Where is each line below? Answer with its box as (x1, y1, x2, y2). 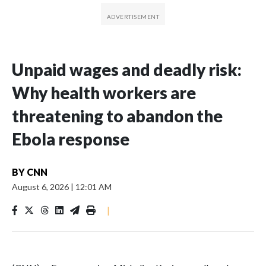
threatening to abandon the (12, 105, 223, 126)
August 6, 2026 (12, 181, 71, 192)
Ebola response (12, 128, 129, 149)
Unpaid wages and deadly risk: (12, 59, 242, 80)
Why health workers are (12, 82, 196, 103)
